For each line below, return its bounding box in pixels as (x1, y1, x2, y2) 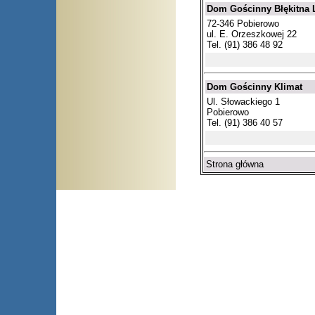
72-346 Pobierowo (207, 18, 279, 29)
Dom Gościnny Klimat (207, 82, 302, 93)
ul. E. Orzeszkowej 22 (207, 28, 297, 39)
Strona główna (206, 159, 264, 170)
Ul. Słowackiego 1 (207, 96, 280, 108)
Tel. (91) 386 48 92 (207, 39, 283, 50)
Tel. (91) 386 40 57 (207, 117, 283, 129)
